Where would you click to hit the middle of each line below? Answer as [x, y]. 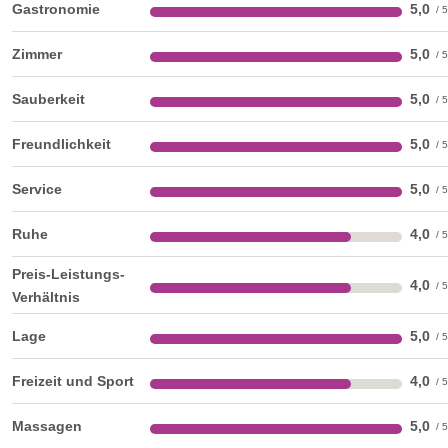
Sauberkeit [48, 98]
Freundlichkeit [61, 143]
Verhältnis [46, 296]
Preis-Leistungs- [68, 273]
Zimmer [37, 53]
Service [37, 188]
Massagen [47, 425]
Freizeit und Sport [73, 380]
